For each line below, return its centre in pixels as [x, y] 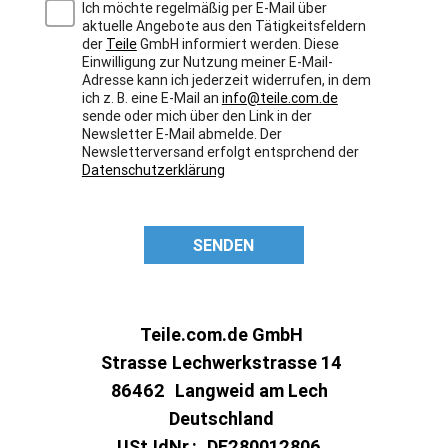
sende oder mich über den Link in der [196, 115]
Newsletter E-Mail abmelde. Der [181, 133]
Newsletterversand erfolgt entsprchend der [220, 151]
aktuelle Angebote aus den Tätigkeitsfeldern [223, 25]
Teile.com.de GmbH [221, 334]
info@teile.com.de [279, 97]
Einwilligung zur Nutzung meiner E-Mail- [207, 61]
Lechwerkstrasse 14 [257, 362]
